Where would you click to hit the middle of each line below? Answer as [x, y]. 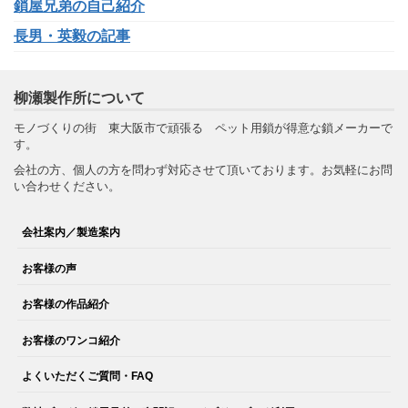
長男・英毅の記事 [72, 36]
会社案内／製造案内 [71, 232]
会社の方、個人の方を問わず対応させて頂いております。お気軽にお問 [203, 169]
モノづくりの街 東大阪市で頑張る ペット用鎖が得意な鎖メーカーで [203, 127]
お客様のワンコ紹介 [71, 340]
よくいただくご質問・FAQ [88, 376]
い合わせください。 [67, 186]
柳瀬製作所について [79, 97]
